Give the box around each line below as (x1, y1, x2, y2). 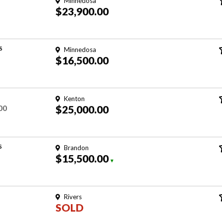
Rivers (63, 193, 82, 201)
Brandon (63, 144, 89, 152)
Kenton (63, 95, 85, 103)
